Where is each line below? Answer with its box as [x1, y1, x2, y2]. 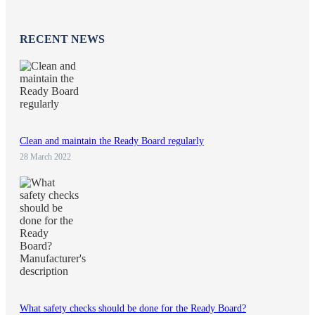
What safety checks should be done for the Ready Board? [20, 302, 246, 314]
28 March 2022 [20, 151, 71, 162]
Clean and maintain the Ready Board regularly [20, 135, 204, 146]
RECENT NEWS [20, 33, 105, 46]
